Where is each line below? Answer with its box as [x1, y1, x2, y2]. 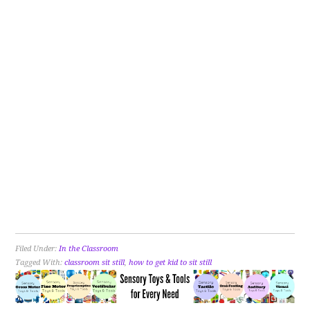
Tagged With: [15, 258, 65, 268]
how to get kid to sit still [129, 258, 212, 268]
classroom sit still [64, 258, 125, 268]
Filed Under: [15, 244, 60, 254]
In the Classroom [59, 244, 119, 254]
